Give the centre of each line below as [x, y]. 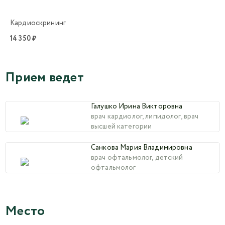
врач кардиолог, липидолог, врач [145, 116]
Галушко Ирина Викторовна [137, 106]
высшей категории [122, 126]
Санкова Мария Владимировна [142, 147]
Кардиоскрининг [38, 23]
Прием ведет [44, 77]
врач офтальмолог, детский [137, 157]
